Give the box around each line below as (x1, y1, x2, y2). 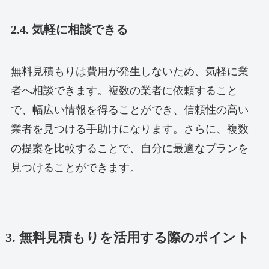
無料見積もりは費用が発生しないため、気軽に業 (10, 65, 249, 77)
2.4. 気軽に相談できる (10, 23, 128, 37)
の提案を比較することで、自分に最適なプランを (10, 142, 249, 154)
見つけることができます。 (10, 161, 141, 174)
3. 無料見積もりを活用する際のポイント (5, 230, 250, 245)
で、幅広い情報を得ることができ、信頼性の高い (10, 103, 249, 116)
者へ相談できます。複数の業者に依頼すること (10, 84, 238, 97)
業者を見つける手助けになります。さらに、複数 (10, 122, 249, 135)
